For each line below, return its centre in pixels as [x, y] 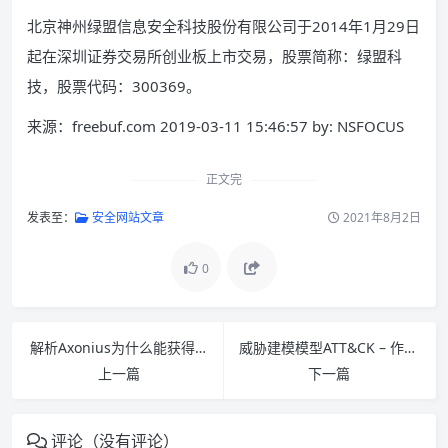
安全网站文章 [126, 218]
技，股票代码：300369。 [114, 86]
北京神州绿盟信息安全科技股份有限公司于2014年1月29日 [223, 26]
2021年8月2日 [380, 218]
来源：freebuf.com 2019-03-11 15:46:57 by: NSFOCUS [215, 126]
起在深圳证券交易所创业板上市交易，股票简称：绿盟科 [214, 56]
